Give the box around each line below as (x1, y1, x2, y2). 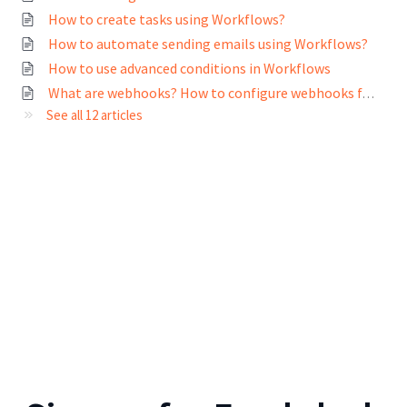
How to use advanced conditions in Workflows (48, 58, 332, 77)
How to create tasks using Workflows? (48, 9, 286, 28)
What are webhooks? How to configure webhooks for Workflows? (362, 84, 375, 102)
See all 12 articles (46, 105, 144, 124)
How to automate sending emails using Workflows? (48, 34, 369, 53)
